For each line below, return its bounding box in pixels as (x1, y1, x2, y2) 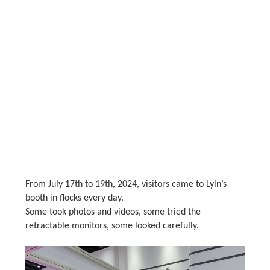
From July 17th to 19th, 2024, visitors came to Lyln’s (25, 179, 227, 189)
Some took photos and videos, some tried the (25, 207, 201, 217)
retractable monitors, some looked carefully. (25, 221, 199, 231)
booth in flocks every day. (25, 193, 124, 203)
